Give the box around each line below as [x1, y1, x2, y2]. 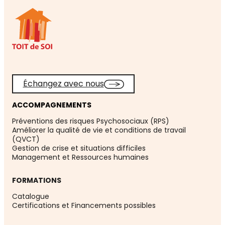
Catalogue [12, 191, 49, 202]
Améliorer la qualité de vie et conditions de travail [12, 125, 186, 136]
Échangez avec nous [23, 78, 104, 90]
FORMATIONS [12, 175, 61, 186]
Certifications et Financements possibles [12, 200, 156, 211]
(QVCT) [12, 134, 40, 145]
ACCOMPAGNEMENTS [12, 100, 91, 110]
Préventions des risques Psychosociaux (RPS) [12, 116, 169, 127]
